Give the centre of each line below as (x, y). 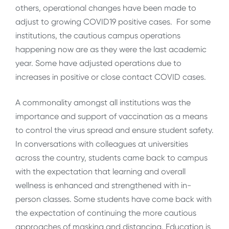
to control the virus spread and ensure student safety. (114, 130)
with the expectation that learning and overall (100, 171)
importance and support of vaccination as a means (111, 116)
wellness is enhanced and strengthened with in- (103, 185)
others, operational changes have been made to (106, 8)
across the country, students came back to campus (111, 157)
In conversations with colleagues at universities (102, 144)
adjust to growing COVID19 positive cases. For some (113, 22)
